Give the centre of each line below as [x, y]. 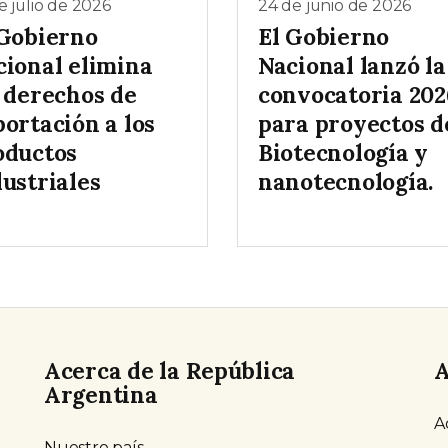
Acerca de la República [170, 371]
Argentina [101, 395]
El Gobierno [324, 37]
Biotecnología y [343, 153]
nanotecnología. [346, 182]
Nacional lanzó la [352, 66]
